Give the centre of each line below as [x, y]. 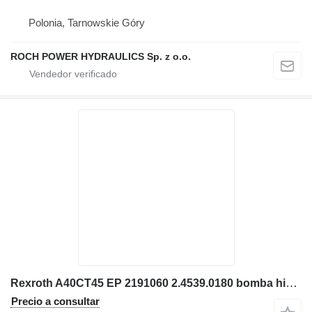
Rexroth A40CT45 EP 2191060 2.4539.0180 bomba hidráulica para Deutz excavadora [291, 283]
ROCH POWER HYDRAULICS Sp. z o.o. [101, 56]
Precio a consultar [55, 301]
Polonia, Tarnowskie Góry [87, 22]
